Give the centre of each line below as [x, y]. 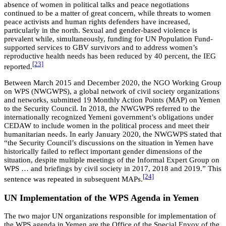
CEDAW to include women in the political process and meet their [107, 126]
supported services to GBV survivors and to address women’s [101, 48]
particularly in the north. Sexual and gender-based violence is [101, 31]
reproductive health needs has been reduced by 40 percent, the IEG [110, 56]
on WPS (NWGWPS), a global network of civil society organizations [112, 92]
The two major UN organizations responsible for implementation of [110, 216]
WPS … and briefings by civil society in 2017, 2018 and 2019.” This [113, 169]
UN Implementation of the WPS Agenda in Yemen [101, 197]
